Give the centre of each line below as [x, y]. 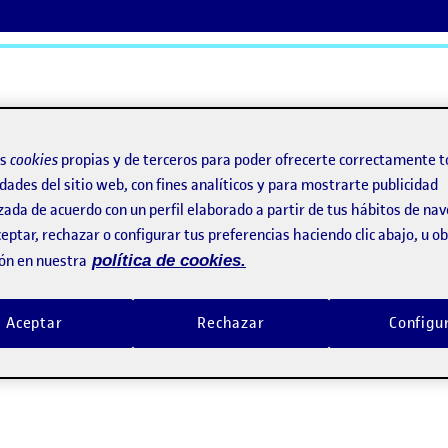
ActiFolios [68, 156]
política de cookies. [169, 261]
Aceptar [34, 323]
